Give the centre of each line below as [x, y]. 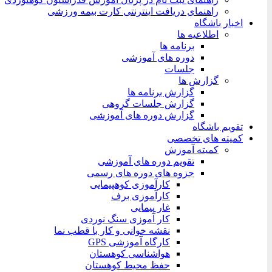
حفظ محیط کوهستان [127, 265]
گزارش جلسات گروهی [148, 104]
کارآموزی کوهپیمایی [130, 184]
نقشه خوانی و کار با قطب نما [112, 230]
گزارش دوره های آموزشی [142, 115]
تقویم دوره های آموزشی [146, 161]
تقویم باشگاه [218, 127]
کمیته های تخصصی [205, 138]
